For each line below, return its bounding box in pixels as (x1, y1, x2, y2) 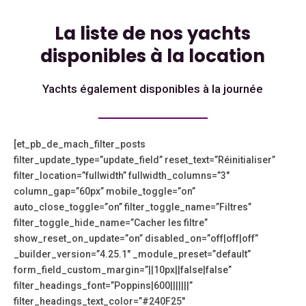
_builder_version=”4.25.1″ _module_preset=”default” (14, 249, 251, 260)
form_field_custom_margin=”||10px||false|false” (14, 264, 232, 276)
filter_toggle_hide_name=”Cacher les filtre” (14, 217, 208, 229)
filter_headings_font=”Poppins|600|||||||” (14, 280, 193, 292)
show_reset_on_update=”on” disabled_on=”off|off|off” (14, 233, 258, 245)
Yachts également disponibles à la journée (42, 82, 264, 96)
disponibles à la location (40, 44, 266, 69)
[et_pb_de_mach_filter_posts (14, 139, 145, 150)
